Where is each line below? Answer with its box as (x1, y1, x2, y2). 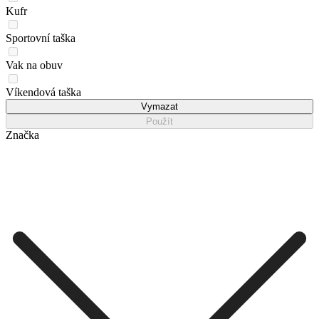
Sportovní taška (6, 31, 75, 44)
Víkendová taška (6, 85, 81, 98)
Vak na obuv (6, 58, 63, 71)
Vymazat (141, 100, 178, 112)
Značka (6, 128, 39, 141)
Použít (146, 115, 173, 127)
